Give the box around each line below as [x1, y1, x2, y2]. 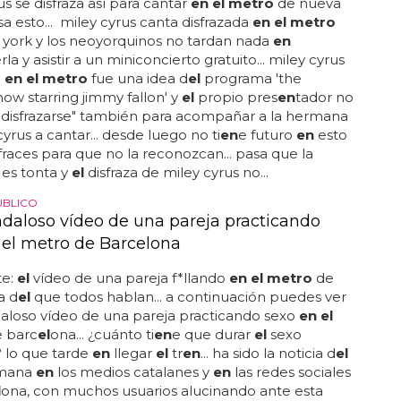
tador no [294, 89, 354, 106]
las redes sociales [230, 363, 351, 380]
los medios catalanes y [53, 363, 213, 380]
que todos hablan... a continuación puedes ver [30, 288, 346, 305]
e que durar [171, 326, 254, 343]
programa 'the [200, 70, 302, 87]
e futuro [237, 126, 296, 143]
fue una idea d [87, 70, 188, 87]
